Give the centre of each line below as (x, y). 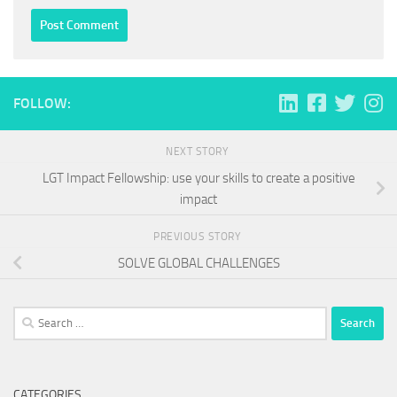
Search (31, 316)
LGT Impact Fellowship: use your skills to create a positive (198, 179)
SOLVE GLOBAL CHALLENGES (198, 263)
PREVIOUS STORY (198, 236)
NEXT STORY (198, 152)
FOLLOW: (42, 104)
